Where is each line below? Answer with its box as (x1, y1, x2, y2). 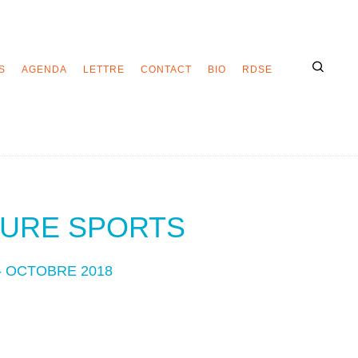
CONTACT (141, 64, 192, 75)
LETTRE (83, 64, 125, 75)
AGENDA (22, 64, 67, 75)
